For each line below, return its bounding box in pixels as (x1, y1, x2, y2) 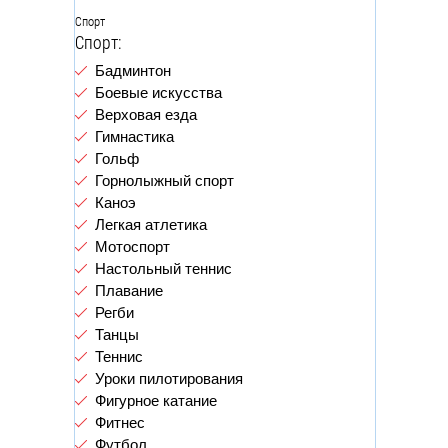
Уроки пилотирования (95, 369, 243, 387)
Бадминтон (95, 61, 171, 79)
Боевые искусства (95, 83, 222, 101)
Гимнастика (95, 127, 174, 145)
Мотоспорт (95, 237, 170, 255)
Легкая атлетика (95, 215, 207, 233)
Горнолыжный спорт (95, 171, 234, 189)
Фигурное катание (95, 391, 217, 409)
